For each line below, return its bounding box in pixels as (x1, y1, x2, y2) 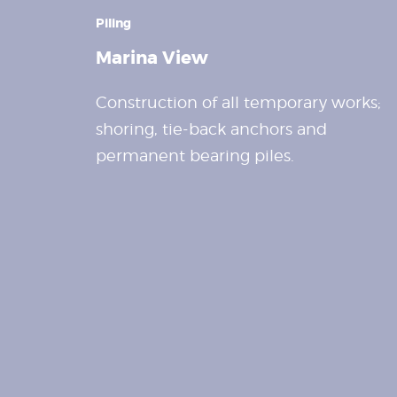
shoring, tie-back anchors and (95, 119, 327, 138)
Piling (95, 14, 131, 31)
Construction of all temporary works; (95, 92, 381, 112)
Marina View (95, 45, 208, 69)
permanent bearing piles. (95, 145, 294, 165)
